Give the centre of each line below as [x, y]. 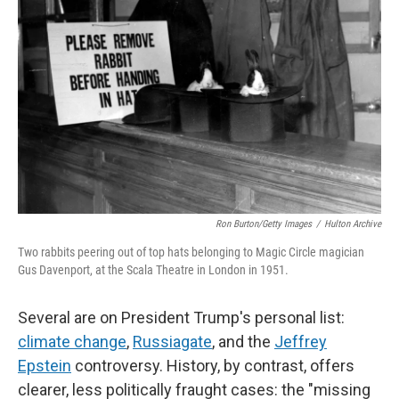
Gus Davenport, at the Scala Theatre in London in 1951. [153, 270]
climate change [72, 342]
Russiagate [172, 342]
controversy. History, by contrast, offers [213, 366]
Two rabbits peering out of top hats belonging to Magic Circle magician [191, 252]
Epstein [45, 366]
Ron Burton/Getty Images [264, 224]
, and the [243, 342]
